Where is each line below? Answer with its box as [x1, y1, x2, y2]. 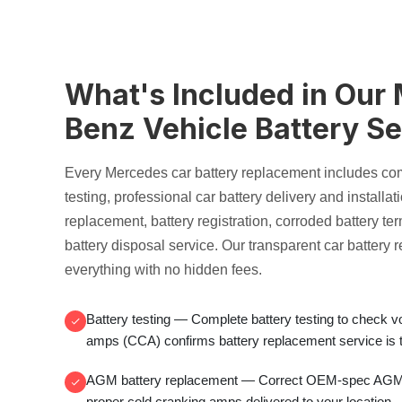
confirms [161, 333, 219, 348]
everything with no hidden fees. [65, 262, 262, 277]
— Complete [170, 311, 251, 327]
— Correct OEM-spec [238, 372, 373, 388]
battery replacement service [219, 333, 382, 348]
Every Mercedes [65, 165, 171, 180]
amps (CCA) [86, 333, 161, 348]
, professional [107, 189, 196, 205]
